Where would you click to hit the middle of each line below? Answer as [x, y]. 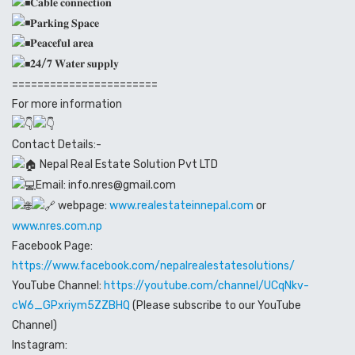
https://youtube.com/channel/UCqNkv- [206, 285]
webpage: [82, 205]
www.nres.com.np [57, 226]
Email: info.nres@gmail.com [106, 185]
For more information [67, 105]
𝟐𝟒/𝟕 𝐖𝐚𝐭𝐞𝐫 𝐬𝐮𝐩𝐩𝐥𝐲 [74, 64]
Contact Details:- [57, 144]
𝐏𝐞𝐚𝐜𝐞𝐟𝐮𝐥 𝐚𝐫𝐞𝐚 [62, 44]
